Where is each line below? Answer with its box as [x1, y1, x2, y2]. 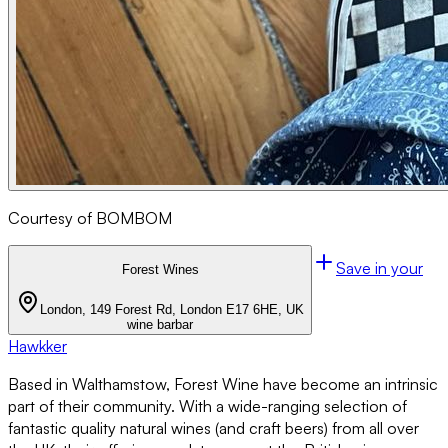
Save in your [336, 257, 423, 278]
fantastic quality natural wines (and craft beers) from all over [8, 417, 419, 438]
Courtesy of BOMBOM [8, 208, 172, 229]
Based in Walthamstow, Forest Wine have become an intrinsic [8, 373, 438, 394]
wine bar [127, 316, 175, 332]
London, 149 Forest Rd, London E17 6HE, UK [40, 301, 304, 317]
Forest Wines [121, 261, 199, 277]
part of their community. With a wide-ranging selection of [8, 395, 407, 416]
